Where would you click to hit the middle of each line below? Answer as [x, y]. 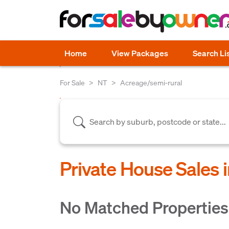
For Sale [72, 82]
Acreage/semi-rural [151, 82]
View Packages [140, 53]
